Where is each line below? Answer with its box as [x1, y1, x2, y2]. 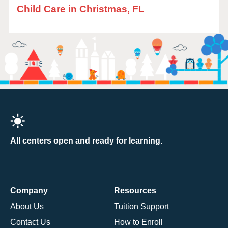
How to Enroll [114, 217, 163, 226]
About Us [10, 202, 44, 211]
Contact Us [10, 217, 50, 226]
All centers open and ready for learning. [10, 136, 162, 145]
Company [10, 186, 48, 195]
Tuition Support [114, 202, 169, 211]
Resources [114, 186, 156, 195]
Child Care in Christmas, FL [17, 4, 145, 14]
